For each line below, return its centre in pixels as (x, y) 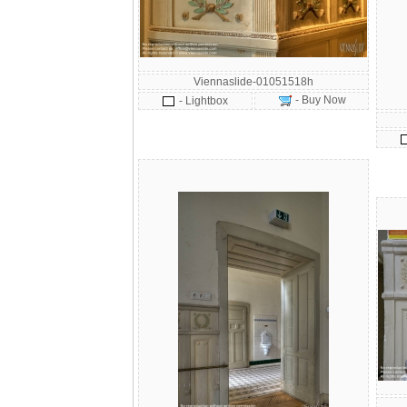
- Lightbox (203, 101)
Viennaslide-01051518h (253, 82)
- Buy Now (319, 100)
